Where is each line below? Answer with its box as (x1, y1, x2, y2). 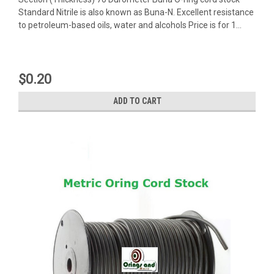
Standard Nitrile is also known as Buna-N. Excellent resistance (18, 7, 254, 17)
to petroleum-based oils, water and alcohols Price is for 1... (18, 20, 242, 30)
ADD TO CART (113, 95, 161, 106)
